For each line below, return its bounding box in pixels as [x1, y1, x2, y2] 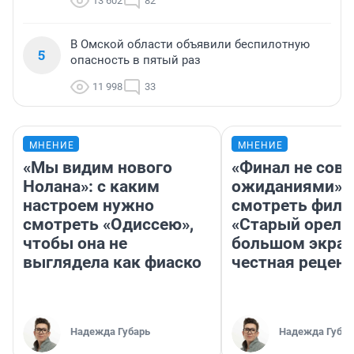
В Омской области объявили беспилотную [70, 37, 310, 52]
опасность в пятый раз [70, 53, 201, 68]
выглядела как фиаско [23, 253, 201, 273]
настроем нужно [23, 196, 154, 216]
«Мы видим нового [23, 158, 172, 178]
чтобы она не [23, 234, 127, 254]
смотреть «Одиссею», [23, 215, 194, 235]
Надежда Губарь [70, 326, 150, 338]
